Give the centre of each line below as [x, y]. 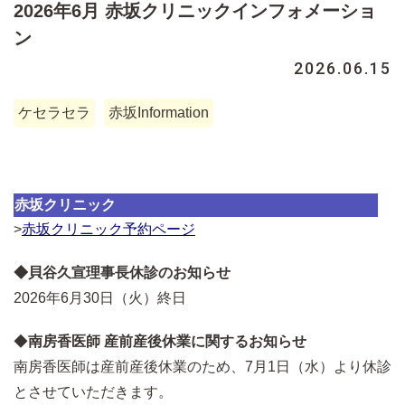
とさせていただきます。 [93, 391]
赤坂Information [159, 112]
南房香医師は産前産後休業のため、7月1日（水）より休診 [202, 366]
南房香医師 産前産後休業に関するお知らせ [167, 341]
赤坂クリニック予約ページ [108, 229]
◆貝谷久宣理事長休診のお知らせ [122, 272]
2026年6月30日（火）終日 [100, 297]
